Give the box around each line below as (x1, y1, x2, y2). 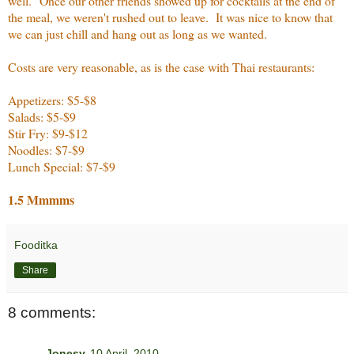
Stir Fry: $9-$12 (8, 124, 88, 141)
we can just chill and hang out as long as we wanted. (8, 24, 267, 42)
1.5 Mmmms (8, 190, 74, 209)
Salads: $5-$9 (8, 107, 76, 125)
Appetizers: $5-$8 (8, 91, 96, 108)
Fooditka (14, 238, 58, 251)
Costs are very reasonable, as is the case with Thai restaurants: (8, 58, 314, 75)
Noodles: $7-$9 (8, 141, 85, 158)
